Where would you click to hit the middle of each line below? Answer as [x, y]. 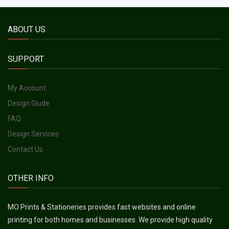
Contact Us [25, 149]
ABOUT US [27, 29]
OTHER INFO [31, 178]
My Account [27, 88]
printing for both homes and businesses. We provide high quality [110, 220]
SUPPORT [26, 59]
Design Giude [29, 103]
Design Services [33, 134]
